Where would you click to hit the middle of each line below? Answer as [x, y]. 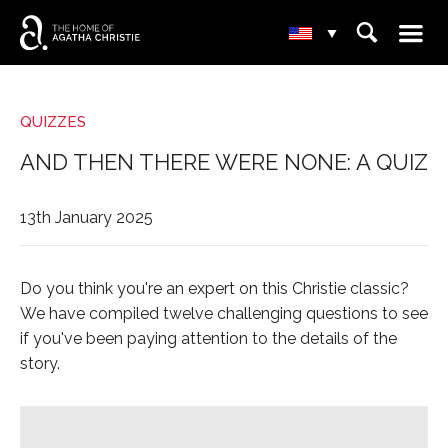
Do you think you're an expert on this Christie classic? [214, 288]
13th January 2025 [86, 217]
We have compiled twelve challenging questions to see [224, 313]
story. [40, 363]
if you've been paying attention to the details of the [208, 338]
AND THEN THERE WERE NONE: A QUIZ [224, 162]
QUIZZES [53, 122]
